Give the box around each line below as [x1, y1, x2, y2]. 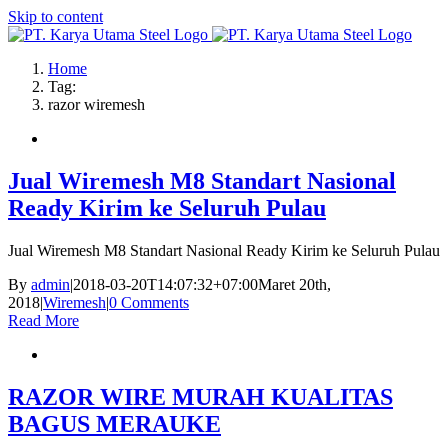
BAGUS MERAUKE [8, 410, 221, 437]
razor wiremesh [48, 96, 145, 113]
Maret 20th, [258, 275, 331, 293]
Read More [8, 311, 79, 329]
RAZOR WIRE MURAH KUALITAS [8, 383, 393, 410]
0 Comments [109, 293, 189, 311]
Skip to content [8, 8, 103, 25]
